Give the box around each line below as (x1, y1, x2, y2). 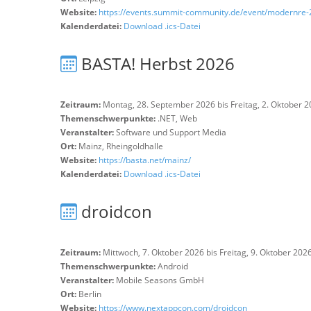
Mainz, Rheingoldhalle (78, 140, 163, 152)
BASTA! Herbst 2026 (81, 52, 235, 75)
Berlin (78, 288, 101, 300)
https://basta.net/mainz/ (99, 154, 191, 166)
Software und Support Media (116, 126, 226, 138)
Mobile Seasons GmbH (116, 274, 204, 286)
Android (158, 260, 188, 272)
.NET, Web (158, 112, 197, 124)
